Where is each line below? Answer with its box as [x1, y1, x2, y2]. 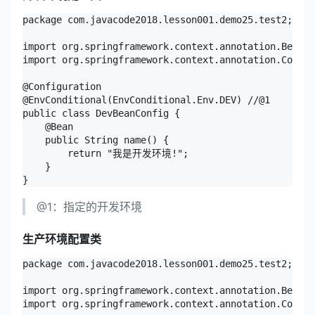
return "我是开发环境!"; [22, 147, 188, 159]
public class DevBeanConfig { [22, 107, 180, 119]
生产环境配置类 [22, 231, 101, 246]
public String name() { [22, 134, 169, 146]
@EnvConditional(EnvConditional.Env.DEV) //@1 [22, 94, 270, 105]
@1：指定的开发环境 [37, 199, 142, 214]
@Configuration [22, 80, 101, 92]
